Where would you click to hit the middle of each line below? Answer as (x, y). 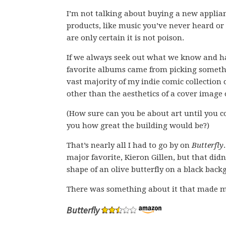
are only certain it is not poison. (125, 38)
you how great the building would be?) (138, 126)
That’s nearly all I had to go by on (129, 145)
